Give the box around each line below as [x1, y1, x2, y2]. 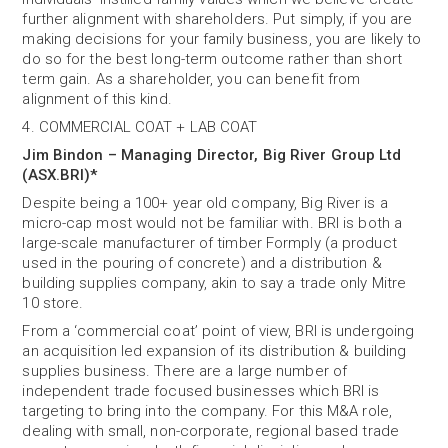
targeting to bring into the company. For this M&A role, [22, 402, 392, 420]
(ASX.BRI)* [22, 166, 98, 184]
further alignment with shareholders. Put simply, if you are [22, 10, 413, 28]
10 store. [22, 294, 84, 312]
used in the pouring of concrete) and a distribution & [22, 254, 382, 272]
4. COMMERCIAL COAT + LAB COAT [22, 118, 258, 136]
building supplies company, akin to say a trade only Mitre [22, 274, 407, 292]
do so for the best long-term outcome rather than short [22, 50, 402, 68]
